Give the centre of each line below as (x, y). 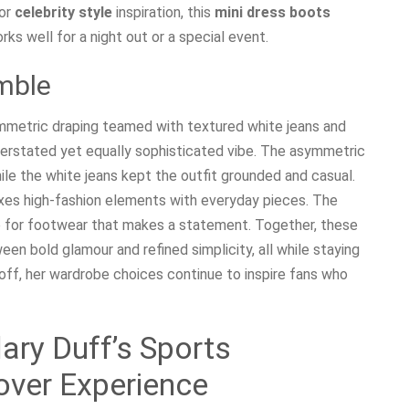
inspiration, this (163, 12)
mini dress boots (273, 12)
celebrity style (63, 12)
